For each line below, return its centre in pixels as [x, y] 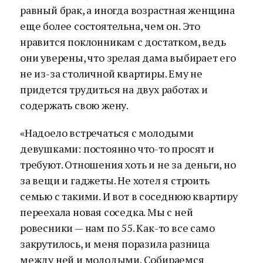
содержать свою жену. [74, 105]
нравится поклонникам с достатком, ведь [123, 42]
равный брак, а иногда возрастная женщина [127, 10]
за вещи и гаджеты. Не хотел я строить [115, 180]
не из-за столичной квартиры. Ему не [111, 73]
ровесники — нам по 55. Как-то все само [117, 228]
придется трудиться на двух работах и [114, 89]
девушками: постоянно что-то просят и [117, 149]
